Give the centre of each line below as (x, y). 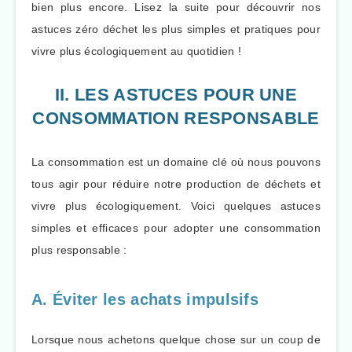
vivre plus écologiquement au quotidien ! (137, 51)
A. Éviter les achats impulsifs (145, 299)
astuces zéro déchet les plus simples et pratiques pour (176, 29)
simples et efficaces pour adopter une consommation (176, 228)
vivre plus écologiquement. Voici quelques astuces (176, 206)
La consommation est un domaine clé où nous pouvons (176, 162)
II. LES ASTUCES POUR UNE (176, 95)
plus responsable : (79, 250)
